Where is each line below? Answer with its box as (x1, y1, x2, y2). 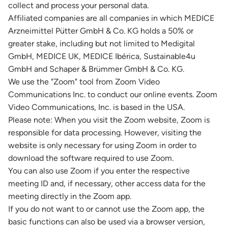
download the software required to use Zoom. (8, 153, 174, 163)
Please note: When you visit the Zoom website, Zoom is (8, 115, 210, 125)
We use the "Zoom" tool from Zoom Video (8, 77, 160, 87)
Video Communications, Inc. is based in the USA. (8, 102, 185, 112)
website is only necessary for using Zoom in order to (8, 140, 196, 150)
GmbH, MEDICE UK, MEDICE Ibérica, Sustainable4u (8, 51, 195, 61)
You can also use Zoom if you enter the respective (8, 166, 190, 176)
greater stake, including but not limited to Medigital (8, 39, 195, 48)
